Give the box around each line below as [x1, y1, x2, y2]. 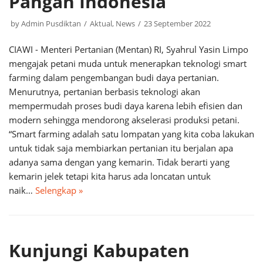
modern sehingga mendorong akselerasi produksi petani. [9, 114, 240, 126]
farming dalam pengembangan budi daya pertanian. [9, 72, 219, 83]
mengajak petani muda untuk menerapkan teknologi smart [9, 58, 247, 69]
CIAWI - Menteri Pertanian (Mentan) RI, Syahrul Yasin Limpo [9, 43, 248, 55]
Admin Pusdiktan [21, 18, 81, 29]
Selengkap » [35, 184, 83, 196]
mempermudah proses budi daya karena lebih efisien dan [9, 100, 242, 112]
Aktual [90, 18, 112, 29]
